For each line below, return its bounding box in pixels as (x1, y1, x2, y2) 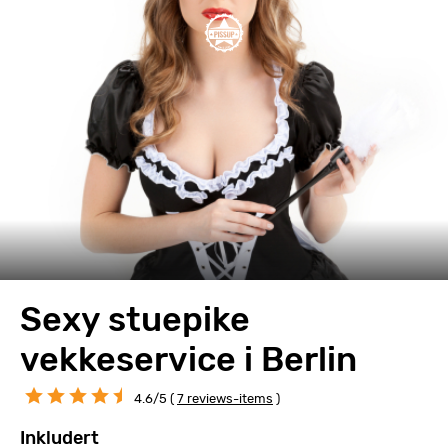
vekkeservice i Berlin (20, 339, 357, 380)
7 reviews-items (177, 391, 273, 406)
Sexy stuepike (20, 299, 250, 340)
